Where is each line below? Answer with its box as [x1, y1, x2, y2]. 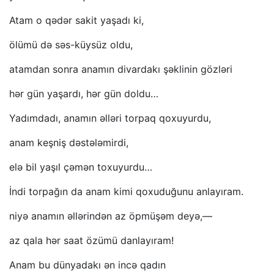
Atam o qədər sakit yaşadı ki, [9, 14, 144, 27]
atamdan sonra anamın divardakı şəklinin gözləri [9, 63, 232, 76]
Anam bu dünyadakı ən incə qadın [9, 259, 166, 272]
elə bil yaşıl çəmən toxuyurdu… [9, 161, 152, 174]
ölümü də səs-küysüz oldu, [9, 39, 133, 51]
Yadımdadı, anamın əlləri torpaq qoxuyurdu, [9, 112, 211, 125]
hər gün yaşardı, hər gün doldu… [9, 87, 158, 100]
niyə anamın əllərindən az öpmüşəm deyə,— [9, 210, 212, 223]
